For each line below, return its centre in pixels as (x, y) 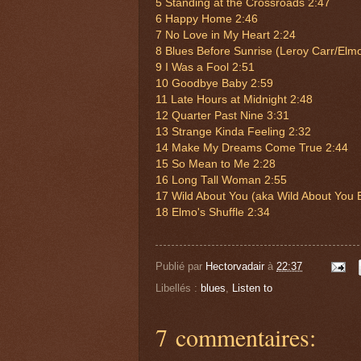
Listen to (252, 288)
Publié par (180, 267)
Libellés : (178, 288)
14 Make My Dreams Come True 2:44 (252, 148)
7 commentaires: (236, 336)
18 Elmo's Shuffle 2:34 (213, 213)
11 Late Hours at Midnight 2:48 (234, 100)
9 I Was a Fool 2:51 (205, 68)
